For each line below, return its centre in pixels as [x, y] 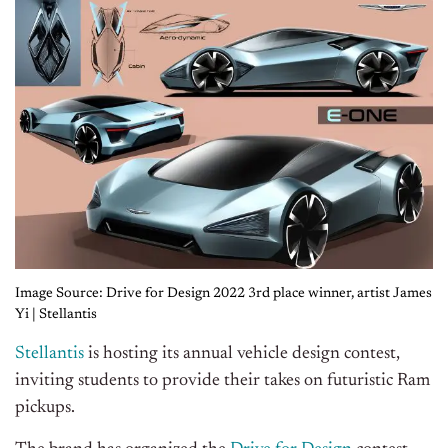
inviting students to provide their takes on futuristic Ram [222, 381]
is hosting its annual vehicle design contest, [242, 354]
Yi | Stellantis [56, 315]
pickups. [45, 408]
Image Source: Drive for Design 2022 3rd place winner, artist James [223, 294]
